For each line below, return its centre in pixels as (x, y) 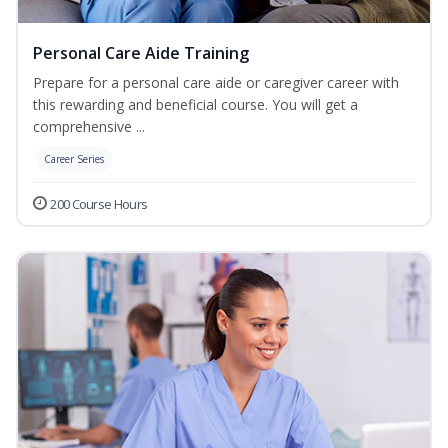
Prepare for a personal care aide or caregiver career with (216, 83)
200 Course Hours (99, 204)
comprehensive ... (89, 127)
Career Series (74, 159)
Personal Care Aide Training (141, 53)
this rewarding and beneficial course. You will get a (195, 105)
